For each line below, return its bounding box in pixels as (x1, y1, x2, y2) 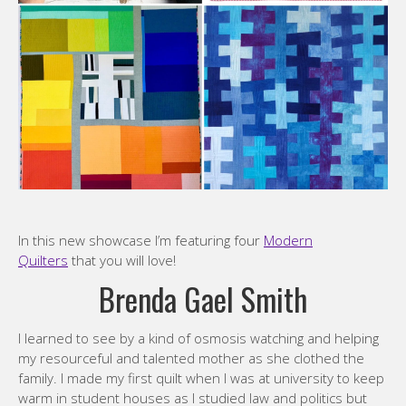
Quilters (18, 251, 68, 269)
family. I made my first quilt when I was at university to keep (18, 369, 384, 387)
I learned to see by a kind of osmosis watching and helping (18, 329, 379, 347)
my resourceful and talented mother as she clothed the (18, 349, 364, 367)
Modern (264, 231, 313, 249)
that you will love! (68, 251, 176, 269)
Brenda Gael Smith (99, 275, 307, 322)
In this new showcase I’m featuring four (18, 231, 264, 249)
